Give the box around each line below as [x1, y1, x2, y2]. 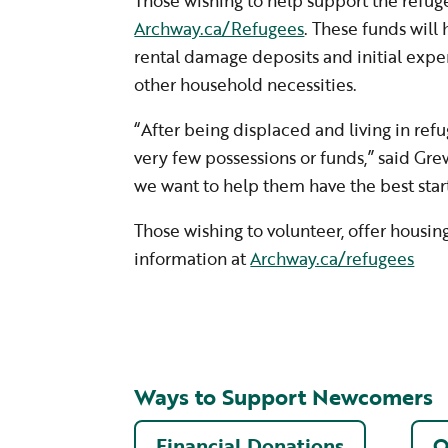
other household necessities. [134, 71, 358, 97]
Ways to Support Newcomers [134, 379, 434, 413]
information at [134, 245, 251, 271]
